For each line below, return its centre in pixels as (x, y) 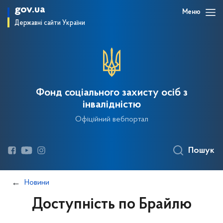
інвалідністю (111, 105)
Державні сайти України (50, 23)
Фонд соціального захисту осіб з (111, 93)
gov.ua (30, 10)
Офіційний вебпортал (111, 119)
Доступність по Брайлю (111, 205)
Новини (37, 183)
